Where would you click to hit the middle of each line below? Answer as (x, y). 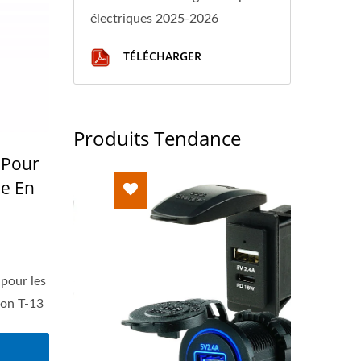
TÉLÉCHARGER (161, 56)
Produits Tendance (157, 138)
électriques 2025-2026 (154, 19)
